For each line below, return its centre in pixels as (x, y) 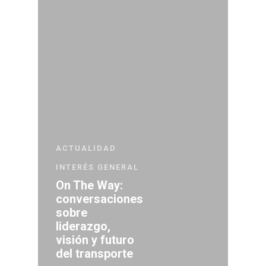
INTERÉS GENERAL (97, 167)
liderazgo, (83, 226)
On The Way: (89, 185)
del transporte (94, 253)
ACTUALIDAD (86, 148)
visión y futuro (95, 240)
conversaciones (99, 199)
